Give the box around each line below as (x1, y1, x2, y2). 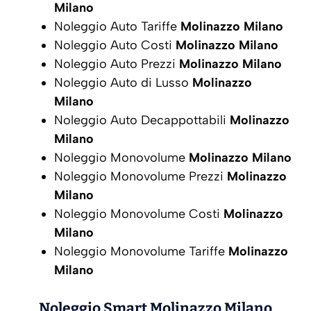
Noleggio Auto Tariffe (54, 18, 180, 34)
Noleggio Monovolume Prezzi (54, 168, 227, 184)
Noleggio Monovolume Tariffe (54, 243, 228, 259)
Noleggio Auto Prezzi (54, 56, 179, 72)
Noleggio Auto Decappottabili (54, 112, 230, 128)
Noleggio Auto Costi (54, 37, 176, 53)
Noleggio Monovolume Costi (54, 205, 224, 221)
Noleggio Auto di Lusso (54, 74, 192, 90)
